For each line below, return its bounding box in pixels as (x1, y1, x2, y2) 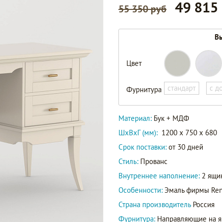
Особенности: (118, 185, 165, 195)
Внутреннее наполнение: (118, 171, 202, 180)
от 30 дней (166, 142, 203, 152)
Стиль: (118, 157, 138, 166)
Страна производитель (118, 200, 193, 209)
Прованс (138, 157, 167, 166)
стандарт (167, 83, 196, 93)
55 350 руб (118, 2, 166, 15)
